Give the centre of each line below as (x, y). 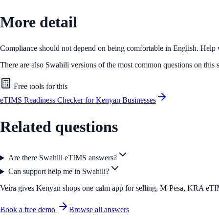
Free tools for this (40, 87)
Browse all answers (99, 210)
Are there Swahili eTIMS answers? (62, 158)
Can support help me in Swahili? (58, 172)
